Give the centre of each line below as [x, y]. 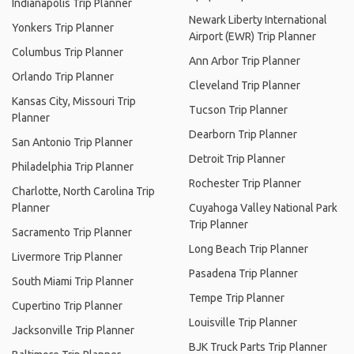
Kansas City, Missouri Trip [74, 101]
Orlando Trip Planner [63, 77]
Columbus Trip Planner [68, 52]
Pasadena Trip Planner [243, 273]
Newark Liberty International [258, 20]
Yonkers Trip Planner [63, 28]
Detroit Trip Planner [237, 159]
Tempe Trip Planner [237, 298]
